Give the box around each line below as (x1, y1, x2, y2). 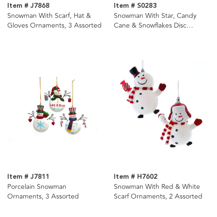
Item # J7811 (7, 171, 49, 182)
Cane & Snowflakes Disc (113, 20, 186, 31)
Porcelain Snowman (7, 181, 66, 192)
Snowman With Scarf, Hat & (7, 10, 91, 21)
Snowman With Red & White (113, 181, 200, 192)
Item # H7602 (113, 171, 157, 182)
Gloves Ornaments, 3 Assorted (7, 20, 102, 31)
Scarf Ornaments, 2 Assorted (113, 191, 202, 201)
